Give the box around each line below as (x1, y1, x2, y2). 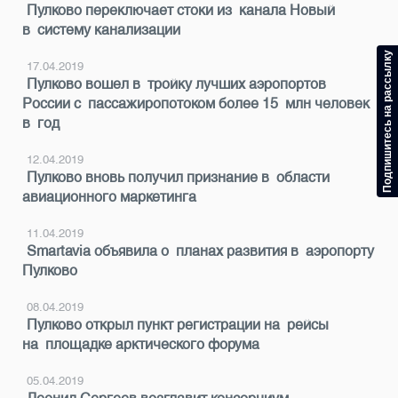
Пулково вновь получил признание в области (27, 169, 330, 186)
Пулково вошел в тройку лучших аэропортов (27, 76, 326, 92)
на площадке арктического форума (22, 336, 259, 353)
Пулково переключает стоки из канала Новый (27, 2, 335, 19)
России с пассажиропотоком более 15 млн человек (22, 95, 370, 112)
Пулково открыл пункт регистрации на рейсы (27, 316, 329, 333)
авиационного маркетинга (22, 188, 196, 205)
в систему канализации (22, 21, 180, 38)
